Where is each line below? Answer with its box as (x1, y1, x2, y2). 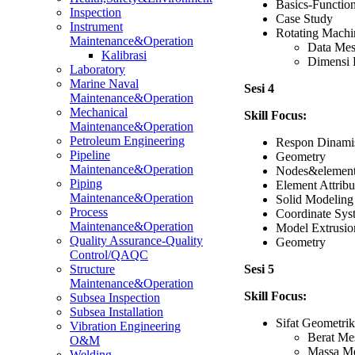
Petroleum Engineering (70, 134, 185, 147)
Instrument (70, 20, 123, 33)
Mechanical (70, 105, 128, 119)
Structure (70, 262, 115, 276)
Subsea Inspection (70, 291, 160, 304)
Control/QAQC (70, 248, 148, 261)
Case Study (276, 11, 333, 25)
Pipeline (70, 148, 110, 162)
